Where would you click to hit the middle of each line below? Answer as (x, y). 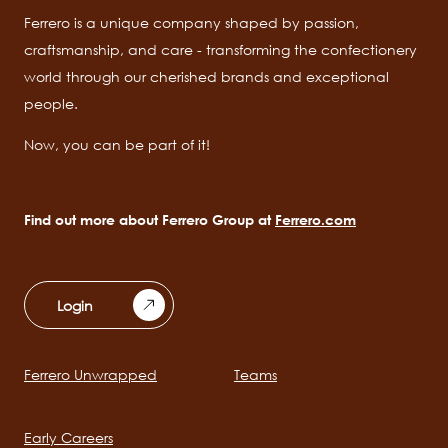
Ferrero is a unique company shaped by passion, (191, 23)
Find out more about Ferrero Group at (149, 220)
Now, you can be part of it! (117, 145)
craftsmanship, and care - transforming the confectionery (220, 50)
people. (53, 104)
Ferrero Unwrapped (90, 375)
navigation (78, 415)
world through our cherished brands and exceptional (206, 77)
